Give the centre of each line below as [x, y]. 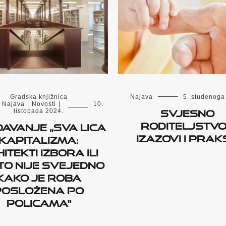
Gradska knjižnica [39, 97]
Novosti [44, 104]
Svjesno [187, 112]
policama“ [39, 202]
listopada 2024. [39, 111]
